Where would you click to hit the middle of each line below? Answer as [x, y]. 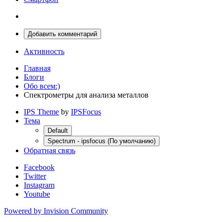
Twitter [35, 176]
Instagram [39, 185]
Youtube [37, 194]
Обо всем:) [42, 86]
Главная [37, 68]
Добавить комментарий [62, 34]
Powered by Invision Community [56, 211]
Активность [44, 51]
